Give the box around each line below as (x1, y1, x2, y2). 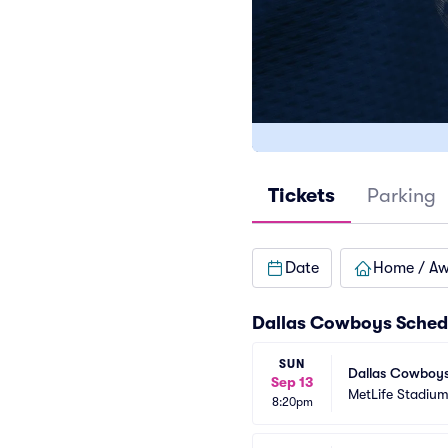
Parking (367, 184, 436, 207)
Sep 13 (271, 374, 313, 390)
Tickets (268, 184, 335, 207)
